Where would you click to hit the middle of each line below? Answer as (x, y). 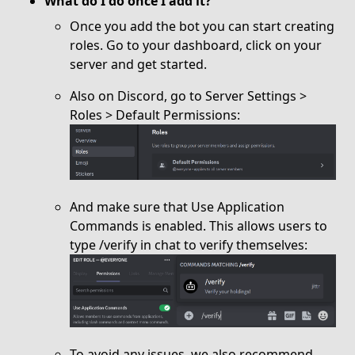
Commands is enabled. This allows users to (198, 225)
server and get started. (138, 64)
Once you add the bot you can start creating (202, 26)
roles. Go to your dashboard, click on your (196, 45)
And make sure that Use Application (177, 206)
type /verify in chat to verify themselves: (189, 244)
